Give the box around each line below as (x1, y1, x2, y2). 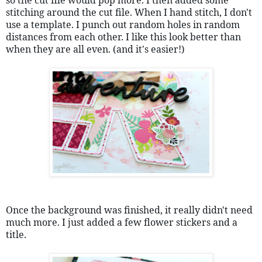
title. (6, 227, 26, 241)
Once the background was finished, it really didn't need (6, 203, 253, 216)
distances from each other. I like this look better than (6, 30, 241, 43)
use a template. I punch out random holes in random (6, 18, 240, 31)
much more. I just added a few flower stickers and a (6, 215, 237, 229)
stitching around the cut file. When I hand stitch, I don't (6, 5, 252, 19)
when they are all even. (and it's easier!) (6, 42, 185, 56)
